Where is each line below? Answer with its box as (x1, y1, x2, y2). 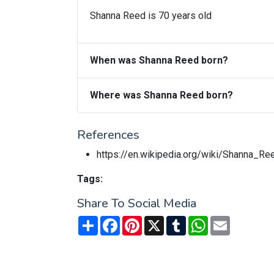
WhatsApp (208, 215, 252, 226)
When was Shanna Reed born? (90, 54, 228, 66)
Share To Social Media (77, 195, 196, 212)
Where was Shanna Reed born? (90, 89, 233, 101)
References (77, 127, 139, 143)
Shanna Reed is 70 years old (90, 10, 212, 21)
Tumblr (186, 215, 215, 226)
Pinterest (142, 215, 182, 226)
